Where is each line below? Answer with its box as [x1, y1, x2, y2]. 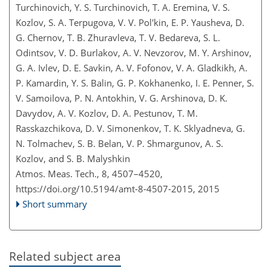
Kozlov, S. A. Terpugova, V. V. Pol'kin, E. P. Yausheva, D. [16, 16, 244, 28]
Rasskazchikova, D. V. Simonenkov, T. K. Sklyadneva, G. [16, 122, 245, 134]
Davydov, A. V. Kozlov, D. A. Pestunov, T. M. [16, 106, 198, 119]
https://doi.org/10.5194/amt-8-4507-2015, [16, 182, 195, 195]
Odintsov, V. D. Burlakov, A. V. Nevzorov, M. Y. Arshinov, [16, 46, 252, 59]
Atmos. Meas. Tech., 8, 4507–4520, [16, 167, 163, 180]
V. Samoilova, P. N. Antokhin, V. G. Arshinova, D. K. [16, 91, 227, 104]
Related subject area [9, 248, 121, 264]
